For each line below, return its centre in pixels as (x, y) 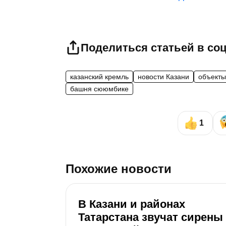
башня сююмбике (99, 89)
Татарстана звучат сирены (151, 217)
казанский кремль (99, 76)
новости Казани (163, 76)
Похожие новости (119, 169)
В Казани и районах (132, 204)
